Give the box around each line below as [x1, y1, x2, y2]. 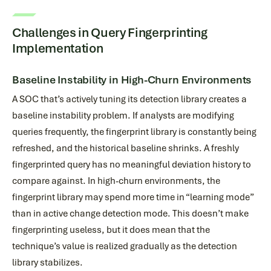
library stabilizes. [12, 256, 83, 269]
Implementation [12, 40, 103, 56]
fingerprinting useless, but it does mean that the [12, 224, 210, 236]
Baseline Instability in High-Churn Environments [12, 73, 252, 87]
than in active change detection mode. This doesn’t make [12, 207, 249, 220]
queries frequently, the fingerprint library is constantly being [12, 126, 256, 138]
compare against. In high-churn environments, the [12, 175, 220, 187]
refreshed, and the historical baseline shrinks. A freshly [12, 142, 239, 154]
